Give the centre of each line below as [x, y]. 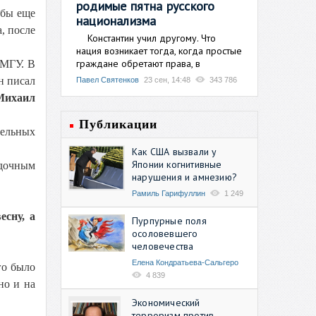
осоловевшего [165, 233]
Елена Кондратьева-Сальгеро [185, 262]
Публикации [118, 124]
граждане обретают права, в [138, 63]
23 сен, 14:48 [167, 79]
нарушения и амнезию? [184, 177]
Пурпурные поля [169, 220]
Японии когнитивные [177, 164]
